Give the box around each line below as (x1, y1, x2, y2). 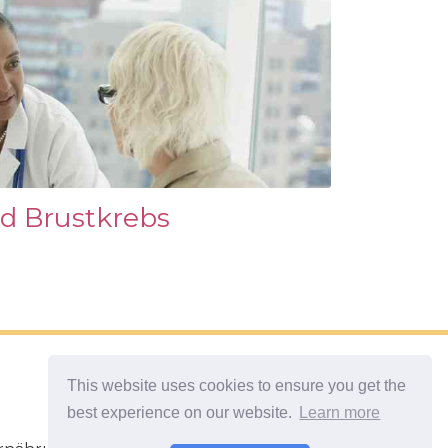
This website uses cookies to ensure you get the (67, 376, 407, 394)
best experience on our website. (67, 404, 297, 422)
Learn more (299, 404, 381, 422)
